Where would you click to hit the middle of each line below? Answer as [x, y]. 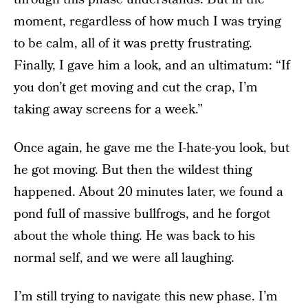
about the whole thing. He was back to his [134, 236]
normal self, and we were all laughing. [124, 258]
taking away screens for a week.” [108, 110]
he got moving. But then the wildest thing [133, 170]
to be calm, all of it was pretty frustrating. [133, 44]
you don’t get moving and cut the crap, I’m [136, 88]
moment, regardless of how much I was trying [147, 22]
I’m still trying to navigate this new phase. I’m [146, 297]
